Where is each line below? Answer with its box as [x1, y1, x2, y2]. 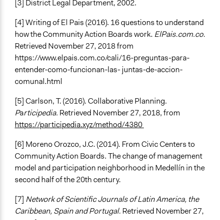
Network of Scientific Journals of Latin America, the [26, 194, 199, 205]
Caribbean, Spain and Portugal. [15, 206, 122, 217]
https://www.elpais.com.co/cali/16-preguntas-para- [15, 53, 190, 63]
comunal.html [15, 76, 64, 87]
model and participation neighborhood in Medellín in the [15, 163, 205, 173]
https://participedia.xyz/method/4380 [15, 119, 144, 130]
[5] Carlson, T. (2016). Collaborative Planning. [15, 96, 167, 107]
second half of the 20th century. [15, 174, 121, 185]
